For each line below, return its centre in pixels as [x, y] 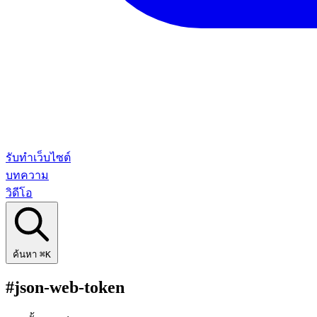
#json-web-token [65, 287]
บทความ [27, 175]
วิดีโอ [19, 193]
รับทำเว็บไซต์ [38, 157]
